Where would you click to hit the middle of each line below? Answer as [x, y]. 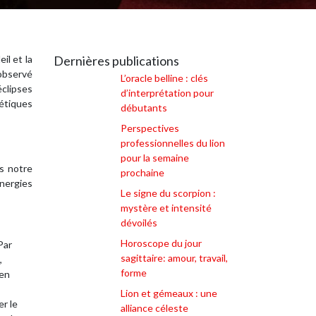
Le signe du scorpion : [168, 193]
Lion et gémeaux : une [169, 293]
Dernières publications [116, 61]
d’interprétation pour [167, 93]
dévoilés [139, 223]
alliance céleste [154, 308]
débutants [144, 108]
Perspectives [150, 128]
